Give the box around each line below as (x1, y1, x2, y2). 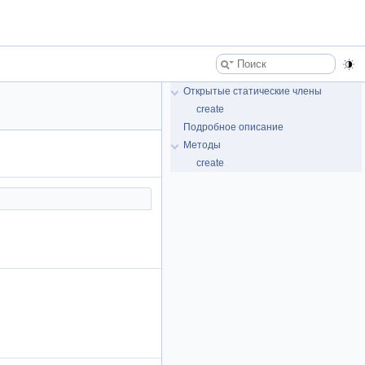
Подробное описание (183, 121, 284, 133)
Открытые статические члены (183, 86, 322, 97)
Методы (183, 139, 221, 151)
